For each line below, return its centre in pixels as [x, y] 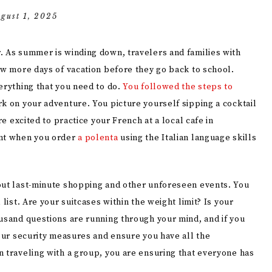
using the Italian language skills [187, 138]
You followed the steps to [178, 87]
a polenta [98, 138]
